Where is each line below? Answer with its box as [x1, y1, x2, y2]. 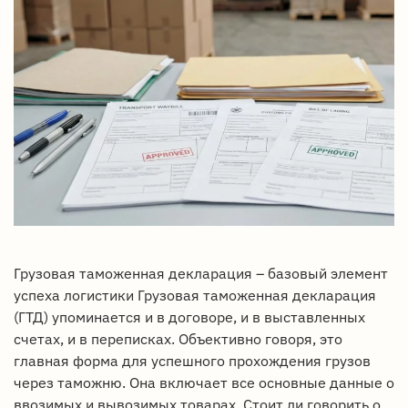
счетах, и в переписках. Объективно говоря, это [14, 330, 342, 349]
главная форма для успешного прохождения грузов [14, 352, 371, 371]
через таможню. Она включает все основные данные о [14, 373, 394, 393]
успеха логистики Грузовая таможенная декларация [14, 286, 376, 305]
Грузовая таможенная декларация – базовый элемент [14, 264, 388, 283]
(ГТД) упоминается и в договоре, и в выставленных [14, 308, 365, 327]
